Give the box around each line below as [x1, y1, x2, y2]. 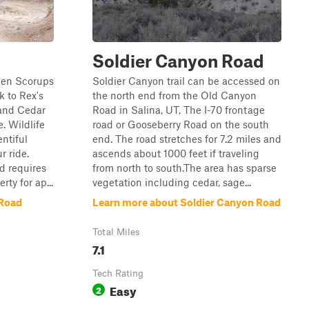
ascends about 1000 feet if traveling [92, 147, 259, 159]
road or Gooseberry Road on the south [92, 118, 269, 130]
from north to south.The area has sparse [92, 161, 277, 174]
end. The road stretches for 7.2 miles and [92, 132, 281, 145]
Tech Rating [92, 268, 143, 279]
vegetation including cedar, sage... [92, 176, 251, 188]
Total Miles [92, 226, 140, 237]
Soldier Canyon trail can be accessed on [92, 74, 280, 87]
